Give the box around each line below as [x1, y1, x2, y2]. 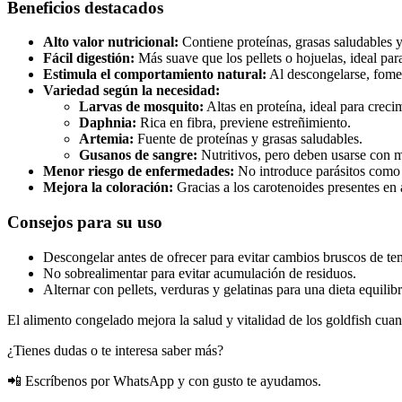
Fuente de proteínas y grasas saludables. [134, 131, 363, 147]
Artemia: [79, 131, 134, 147]
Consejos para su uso [7, 212, 162, 232]
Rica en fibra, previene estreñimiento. [136, 115, 351, 131]
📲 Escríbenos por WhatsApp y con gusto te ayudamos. [7, 372, 321, 389]
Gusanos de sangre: [79, 147, 197, 163]
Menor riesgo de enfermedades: [43, 163, 234, 179]
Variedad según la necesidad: [43, 83, 220, 99]
